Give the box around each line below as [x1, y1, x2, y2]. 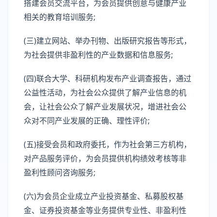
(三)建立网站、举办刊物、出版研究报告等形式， [24, 35, 191, 46]
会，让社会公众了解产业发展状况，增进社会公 [24, 101, 186, 112]
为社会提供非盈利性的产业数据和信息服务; [24, 49, 173, 60]
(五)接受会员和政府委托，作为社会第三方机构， [24, 139, 191, 150]
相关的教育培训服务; [24, 12, 95, 22]
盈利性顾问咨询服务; [24, 167, 95, 178]
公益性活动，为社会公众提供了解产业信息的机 [24, 87, 186, 98]
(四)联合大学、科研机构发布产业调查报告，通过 [24, 73, 191, 84]
